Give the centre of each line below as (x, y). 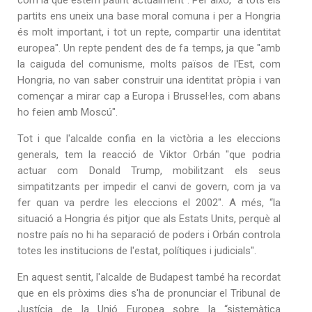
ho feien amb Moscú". (68, 112)
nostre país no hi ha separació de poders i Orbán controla (149, 234)
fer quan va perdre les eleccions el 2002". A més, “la (149, 202)
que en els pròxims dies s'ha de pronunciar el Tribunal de (149, 293)
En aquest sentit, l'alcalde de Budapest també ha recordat (149, 277)
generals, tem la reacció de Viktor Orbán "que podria (149, 154)
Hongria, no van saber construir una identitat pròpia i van (149, 80)
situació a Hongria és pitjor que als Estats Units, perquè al (149, 218)
